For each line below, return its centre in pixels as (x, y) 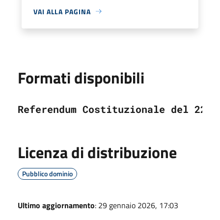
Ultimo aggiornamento (56, 205)
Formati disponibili (81, 77)
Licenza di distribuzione (97, 152)
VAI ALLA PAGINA (62, 11)
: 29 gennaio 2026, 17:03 (137, 205)
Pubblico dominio (47, 173)
